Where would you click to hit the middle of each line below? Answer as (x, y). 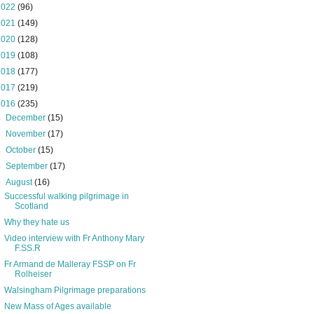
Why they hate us (36, 223)
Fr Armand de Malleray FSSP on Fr (70, 265)
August (20, 183)
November (27, 134)
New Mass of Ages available (57, 307)
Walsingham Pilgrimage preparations (75, 291)
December (27, 118)
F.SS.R (27, 248)
